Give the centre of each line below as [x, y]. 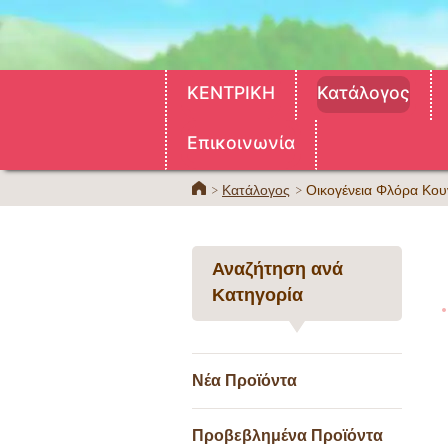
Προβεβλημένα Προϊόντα [287, 435]
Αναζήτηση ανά [277, 269]
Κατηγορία [257, 295]
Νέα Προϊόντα [244, 380]
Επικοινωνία [240, 142]
